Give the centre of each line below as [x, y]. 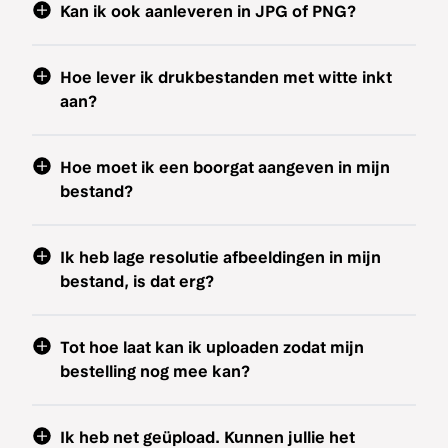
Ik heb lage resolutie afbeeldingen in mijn [220, 257]
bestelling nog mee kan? [155, 371]
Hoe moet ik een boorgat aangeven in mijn [225, 167]
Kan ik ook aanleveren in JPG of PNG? [208, 11]
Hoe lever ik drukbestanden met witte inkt [226, 77]
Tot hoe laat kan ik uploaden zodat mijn [212, 347]
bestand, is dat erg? [137, 281]
